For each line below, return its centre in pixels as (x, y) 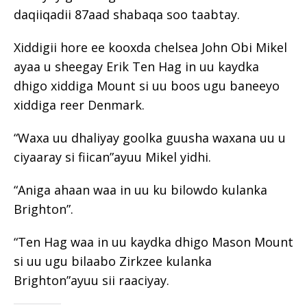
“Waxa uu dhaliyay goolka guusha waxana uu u (150, 137)
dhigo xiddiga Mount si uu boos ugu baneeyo (147, 85)
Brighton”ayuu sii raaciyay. (91, 280)
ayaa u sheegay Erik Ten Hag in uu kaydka (136, 66)
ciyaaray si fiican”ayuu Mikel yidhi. (112, 157)
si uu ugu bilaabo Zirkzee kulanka (113, 261)
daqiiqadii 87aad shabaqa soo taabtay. (127, 14)
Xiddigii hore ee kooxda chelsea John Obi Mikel (150, 47)
